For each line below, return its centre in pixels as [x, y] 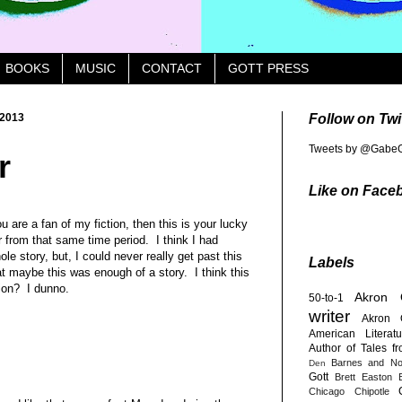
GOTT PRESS [268, 69]
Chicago [327, 391]
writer [329, 316]
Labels [332, 262]
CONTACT [172, 69]
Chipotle [371, 391]
